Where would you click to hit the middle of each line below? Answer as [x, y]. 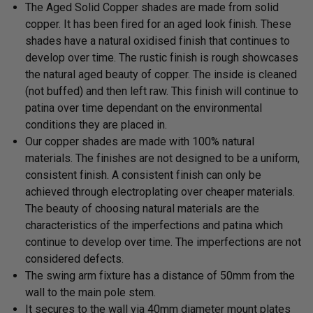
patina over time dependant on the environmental [144, 108]
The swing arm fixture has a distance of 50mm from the [160, 275]
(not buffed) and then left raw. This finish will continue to [162, 91]
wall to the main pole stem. [92, 292]
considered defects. [74, 259]
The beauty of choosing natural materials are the [142, 208]
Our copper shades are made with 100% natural [140, 141]
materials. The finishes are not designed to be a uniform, [162, 158]
